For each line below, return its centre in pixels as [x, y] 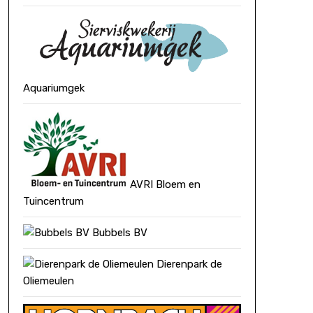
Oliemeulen [48, 281]
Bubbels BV [118, 233]
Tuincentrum [53, 202]
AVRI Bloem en [163, 185]
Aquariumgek [53, 88]
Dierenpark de [188, 264]
